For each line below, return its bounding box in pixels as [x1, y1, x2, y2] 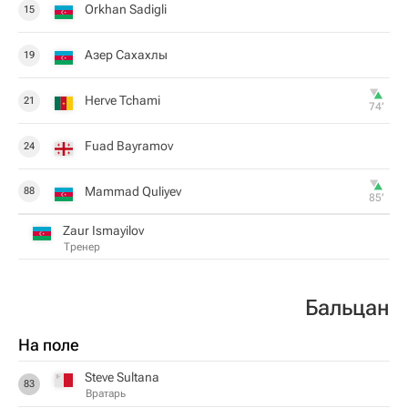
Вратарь [86, 387, 126, 400]
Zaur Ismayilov [63, 222, 144, 238]
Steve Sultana [85, 370, 159, 384]
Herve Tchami [85, 93, 160, 107]
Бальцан [305, 295, 390, 321]
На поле [18, 335, 79, 354]
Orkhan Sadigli [85, 2, 167, 16]
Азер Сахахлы [85, 47, 168, 62]
